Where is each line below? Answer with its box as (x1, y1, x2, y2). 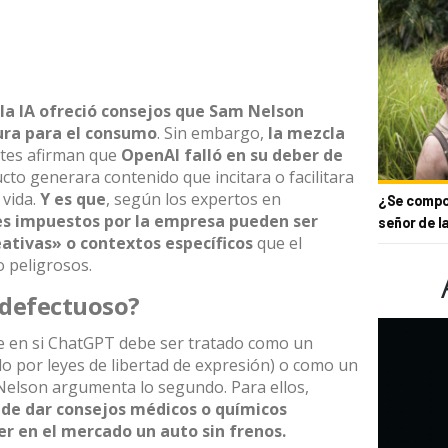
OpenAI (121, 144, 180, 166)
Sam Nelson (209, 100, 304, 122)
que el (253, 232, 302, 254)
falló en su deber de (180, 144, 343, 166)
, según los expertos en (106, 188, 281, 210)
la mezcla (268, 122, 345, 144)
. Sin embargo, (157, 122, 268, 144)
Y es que (40, 188, 106, 210)
